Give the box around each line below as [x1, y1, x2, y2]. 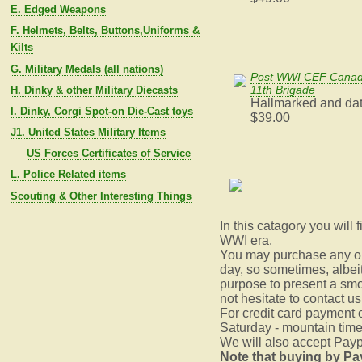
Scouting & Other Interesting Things [10, 189, 192, 202]
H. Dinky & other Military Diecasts [10, 83, 178, 96]
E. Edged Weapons [10, 3, 106, 16]
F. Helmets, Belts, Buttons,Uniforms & [10, 24, 200, 37]
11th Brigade [250, 83, 315, 97]
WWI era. [219, 234, 272, 248]
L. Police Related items [10, 168, 126, 181]
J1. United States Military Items [10, 126, 166, 139]
